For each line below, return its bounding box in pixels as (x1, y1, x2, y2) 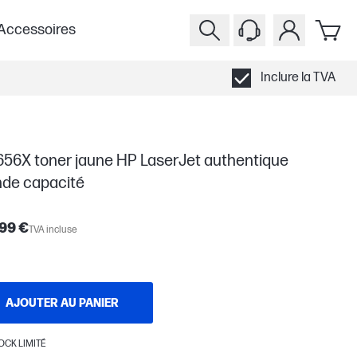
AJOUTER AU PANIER (6, 296, 119, 310)
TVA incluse (29, 224, 77, 236)
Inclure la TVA (261, 70, 335, 85)
